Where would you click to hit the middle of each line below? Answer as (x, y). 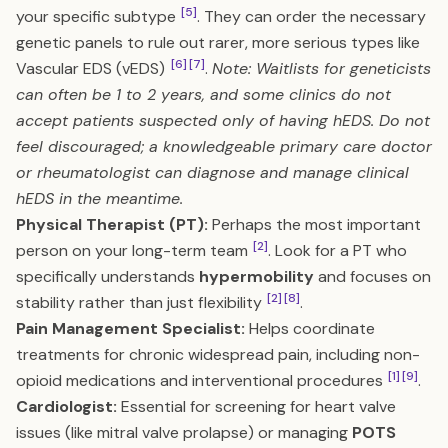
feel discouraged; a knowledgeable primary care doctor (224, 146)
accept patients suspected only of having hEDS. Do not (223, 120)
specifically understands (107, 276)
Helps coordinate (310, 328)
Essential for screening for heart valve (256, 406)
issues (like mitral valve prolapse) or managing (184, 432)
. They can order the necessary (311, 16)
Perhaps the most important (314, 224)
